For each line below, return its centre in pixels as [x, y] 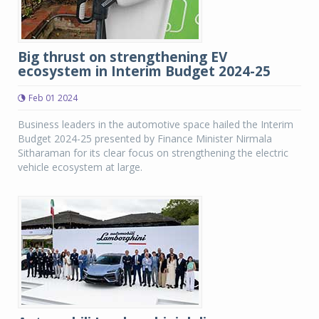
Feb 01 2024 [53, 98]
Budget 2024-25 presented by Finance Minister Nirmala [145, 138]
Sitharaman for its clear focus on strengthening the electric [153, 153]
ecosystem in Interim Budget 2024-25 [144, 71]
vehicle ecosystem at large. [80, 167]
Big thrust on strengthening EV [122, 57]
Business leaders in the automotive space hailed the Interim [156, 124]
